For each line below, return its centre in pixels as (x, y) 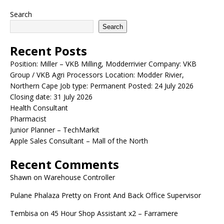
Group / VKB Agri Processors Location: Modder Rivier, (97, 75)
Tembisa (24, 213)
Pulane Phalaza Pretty (45, 195)
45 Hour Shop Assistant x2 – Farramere (114, 213)
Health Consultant (39, 108)
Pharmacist (28, 119)
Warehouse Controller (79, 177)
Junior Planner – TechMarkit (55, 130)
